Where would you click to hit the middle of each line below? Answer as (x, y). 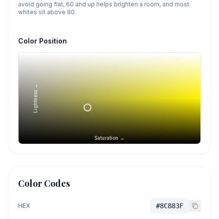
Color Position (43, 41)
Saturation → (109, 138)
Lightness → (35, 98)
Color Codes (44, 183)
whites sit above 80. (47, 12)
